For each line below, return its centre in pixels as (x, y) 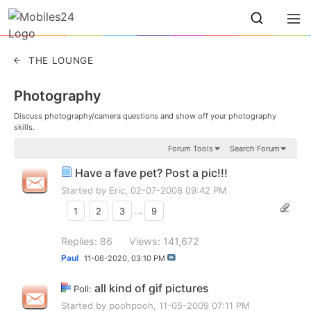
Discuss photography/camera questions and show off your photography (145, 116)
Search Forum (255, 149)
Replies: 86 (87, 242)
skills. (24, 127)
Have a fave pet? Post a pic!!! (151, 173)
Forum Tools (190, 149)
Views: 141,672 (164, 242)
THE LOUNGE (61, 60)
